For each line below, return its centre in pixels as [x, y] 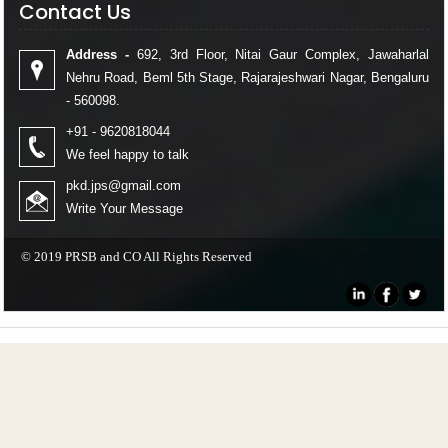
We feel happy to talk [127, 154]
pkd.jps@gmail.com [123, 185]
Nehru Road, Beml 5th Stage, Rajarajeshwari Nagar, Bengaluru [247, 77]
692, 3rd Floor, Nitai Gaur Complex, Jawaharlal [278, 54]
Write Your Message [124, 208]
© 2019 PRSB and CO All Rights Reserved [136, 256]
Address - [97, 54]
